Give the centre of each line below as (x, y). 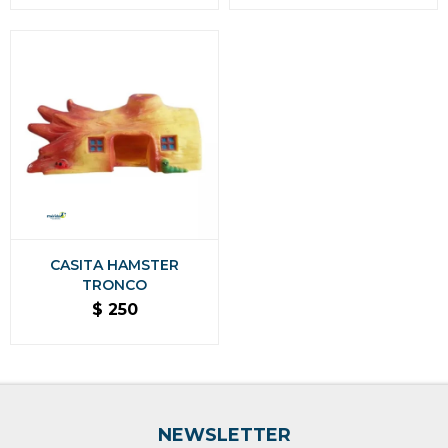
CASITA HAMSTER (114, 265)
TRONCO (114, 285)
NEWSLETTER (224, 435)
